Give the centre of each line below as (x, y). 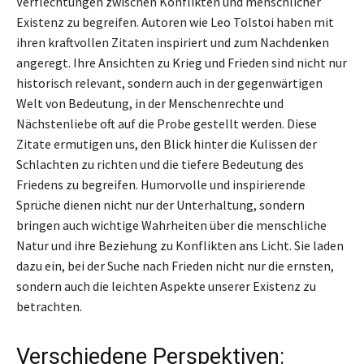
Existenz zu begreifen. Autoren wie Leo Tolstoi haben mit (175, 22)
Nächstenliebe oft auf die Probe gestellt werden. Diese (167, 123)
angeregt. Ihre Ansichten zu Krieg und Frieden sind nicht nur (182, 62)
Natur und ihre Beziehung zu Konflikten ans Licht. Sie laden (180, 245)
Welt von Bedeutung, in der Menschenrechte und (150, 103)
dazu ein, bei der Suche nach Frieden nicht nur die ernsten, (175, 265)
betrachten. (49, 306)
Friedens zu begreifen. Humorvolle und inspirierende (161, 184)
